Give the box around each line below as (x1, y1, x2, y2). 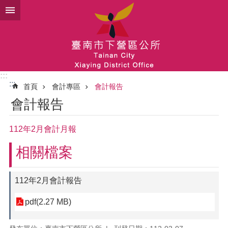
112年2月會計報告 (15, 176, 82, 185)
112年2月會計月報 (9, 125, 76, 133)
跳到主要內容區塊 (5, 6, 70, 14)
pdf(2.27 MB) (25, 197, 71, 206)
